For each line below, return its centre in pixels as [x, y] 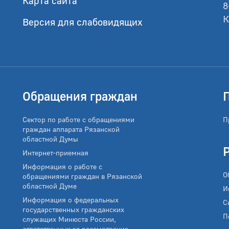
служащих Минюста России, [69, 219]
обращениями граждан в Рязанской [82, 176]
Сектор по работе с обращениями [78, 120]
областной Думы [50, 139]
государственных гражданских [73, 210]
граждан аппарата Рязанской [71, 129]
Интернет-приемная [55, 153]
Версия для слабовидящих [82, 21]
